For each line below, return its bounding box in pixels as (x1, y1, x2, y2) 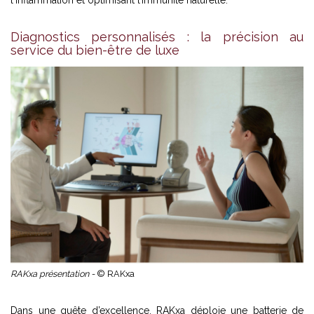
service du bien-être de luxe (11, 42, 179, 57)
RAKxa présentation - (11, 268, 97, 279)
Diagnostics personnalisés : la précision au (11, 29, 303, 44)
